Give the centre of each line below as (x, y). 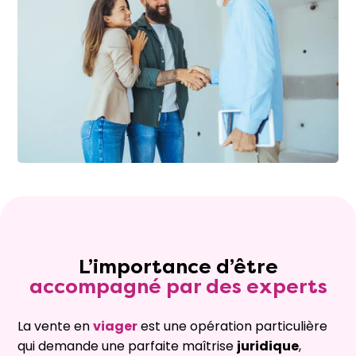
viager (115, 327)
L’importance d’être (178, 267)
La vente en (55, 327)
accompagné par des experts (178, 287)
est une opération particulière (234, 327)
